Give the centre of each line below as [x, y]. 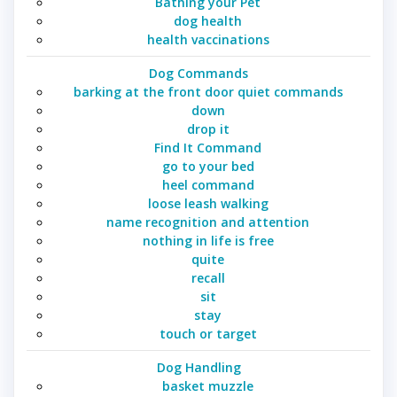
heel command [208, 185]
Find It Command [208, 148]
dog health [208, 21]
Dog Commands [198, 74]
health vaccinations [208, 40]
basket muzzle [208, 386]
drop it [208, 129]
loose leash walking [208, 204]
